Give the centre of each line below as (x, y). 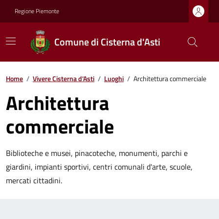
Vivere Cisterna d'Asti (64, 78)
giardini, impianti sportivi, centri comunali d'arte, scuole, (99, 167)
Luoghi (114, 78)
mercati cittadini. (34, 180)
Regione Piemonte (37, 11)
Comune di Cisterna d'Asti (108, 42)
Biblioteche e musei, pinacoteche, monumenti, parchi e (97, 153)
